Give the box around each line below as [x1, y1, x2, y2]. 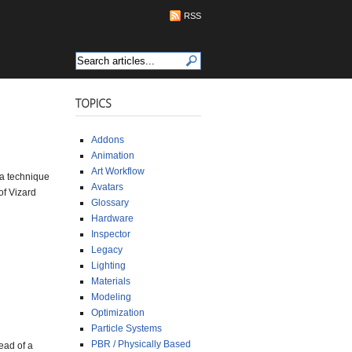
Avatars [91, 181, 123, 192]
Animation [91, 149, 134, 161]
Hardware [91, 212, 134, 224]
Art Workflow [91, 165, 145, 177]
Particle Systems [91, 322, 162, 334]
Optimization [91, 306, 145, 318]
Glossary [91, 196, 129, 208]
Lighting [91, 259, 126, 271]
